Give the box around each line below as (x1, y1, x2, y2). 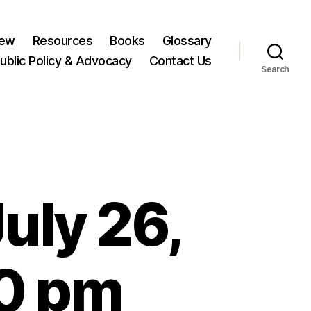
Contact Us (149, 53, 212, 68)
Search (260, 64, 290, 74)
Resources (32, 33, 93, 48)
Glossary (162, 33, 212, 48)
